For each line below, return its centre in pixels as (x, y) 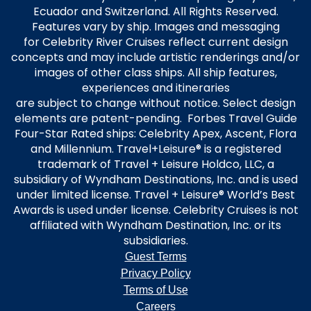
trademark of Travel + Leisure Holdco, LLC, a (155, 164)
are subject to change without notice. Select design (155, 103)
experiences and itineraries (155, 88)
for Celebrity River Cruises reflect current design (155, 42)
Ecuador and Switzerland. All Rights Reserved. (155, 11)
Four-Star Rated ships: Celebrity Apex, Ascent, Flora (155, 134)
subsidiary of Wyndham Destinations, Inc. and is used (155, 179)
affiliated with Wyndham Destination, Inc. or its (155, 225)
